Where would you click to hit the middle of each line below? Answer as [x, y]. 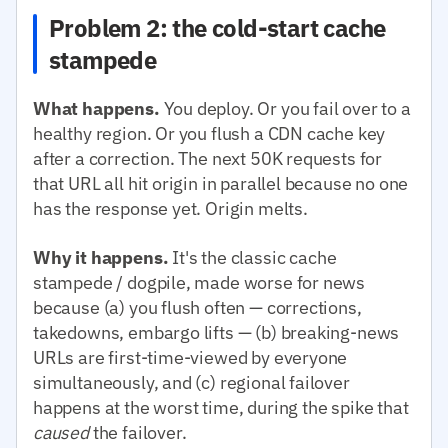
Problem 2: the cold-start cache [217, 27]
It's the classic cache [252, 257]
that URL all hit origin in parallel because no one [221, 183]
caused [61, 432]
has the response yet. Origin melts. [170, 208]
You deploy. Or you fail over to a [285, 108]
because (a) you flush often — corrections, [197, 307]
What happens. [96, 108]
